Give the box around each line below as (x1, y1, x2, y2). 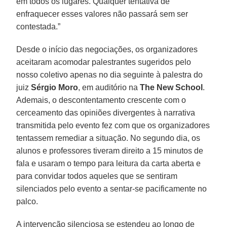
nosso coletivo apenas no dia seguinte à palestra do (16, 70, 203, 79)
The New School (140, 83, 203, 92)
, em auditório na (78, 83, 140, 92)
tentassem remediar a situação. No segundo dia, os (16, 133, 201, 142)
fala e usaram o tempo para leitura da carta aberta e (16, 159, 201, 168)
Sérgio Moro (29, 83, 79, 92)
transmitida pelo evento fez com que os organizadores (16, 121, 210, 130)
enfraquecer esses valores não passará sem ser (16, 9, 188, 18)
